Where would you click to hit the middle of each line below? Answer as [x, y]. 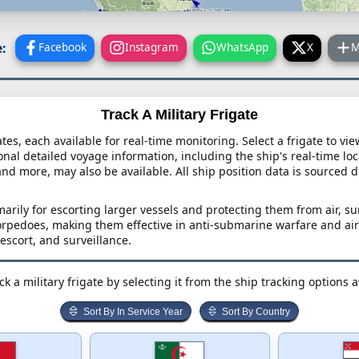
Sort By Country [256, 311]
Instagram [151, 47]
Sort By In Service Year [133, 311]
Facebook [63, 47]
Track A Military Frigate [179, 114]
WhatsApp [243, 47]
